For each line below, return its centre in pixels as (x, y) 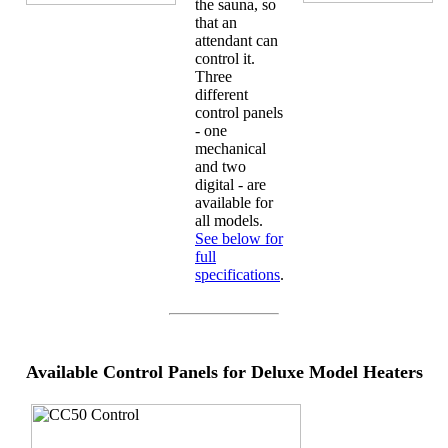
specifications (237, 274)
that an (216, 22)
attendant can (236, 40)
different (221, 94)
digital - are (230, 184)
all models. (229, 220)
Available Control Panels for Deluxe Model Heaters (224, 371)
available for (234, 202)
